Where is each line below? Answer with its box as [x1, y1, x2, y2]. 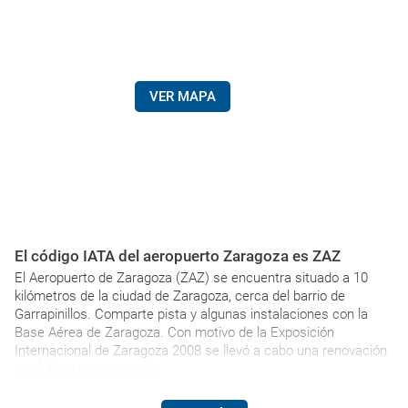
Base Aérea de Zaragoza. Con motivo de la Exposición [15, 324, 334, 341]
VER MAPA [148, 88, 216, 105]
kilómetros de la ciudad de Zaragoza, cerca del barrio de [15, 288, 345, 304]
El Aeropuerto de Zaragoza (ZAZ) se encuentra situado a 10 [15, 270, 368, 286]
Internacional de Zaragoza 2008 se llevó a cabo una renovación [15, 342, 387, 359]
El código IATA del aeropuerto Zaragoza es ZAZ [15, 247, 341, 265]
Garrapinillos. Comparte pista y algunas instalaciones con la [15, 306, 368, 322]
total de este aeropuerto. [15, 361, 161, 377]
